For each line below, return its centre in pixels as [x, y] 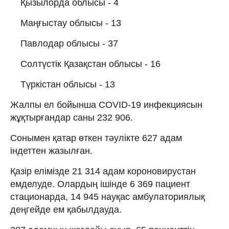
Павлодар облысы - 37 [69, 43]
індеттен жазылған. [51, 151]
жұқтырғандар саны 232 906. [72, 117]
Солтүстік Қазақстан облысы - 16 [90, 64]
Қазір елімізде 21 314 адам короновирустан [103, 171]
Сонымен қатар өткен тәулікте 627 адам [96, 138]
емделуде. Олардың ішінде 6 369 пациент [100, 184]
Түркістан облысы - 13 [68, 84]
